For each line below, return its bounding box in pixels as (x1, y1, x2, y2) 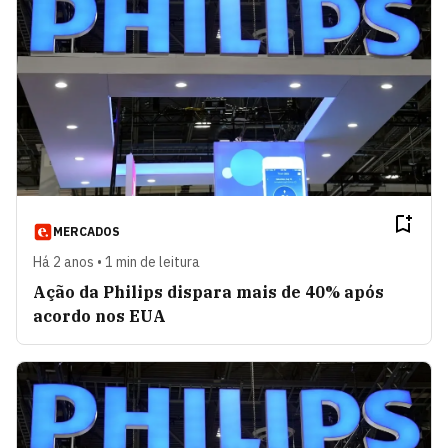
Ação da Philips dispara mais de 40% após (33, 281, 384, 302)
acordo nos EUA (33, 305, 166, 326)
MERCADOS (53, 223, 120, 239)
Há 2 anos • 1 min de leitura (33, 252, 200, 271)
